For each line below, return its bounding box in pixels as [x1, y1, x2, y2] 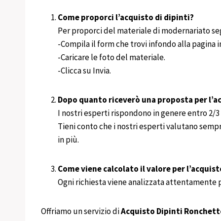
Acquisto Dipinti [121, 205, 183, 217]
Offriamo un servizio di [41, 205, 121, 217]
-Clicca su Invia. [58, 65, 111, 76]
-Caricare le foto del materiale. [58, 51, 165, 63]
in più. [58, 134, 79, 145]
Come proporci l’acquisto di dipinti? [58, 11, 194, 23]
